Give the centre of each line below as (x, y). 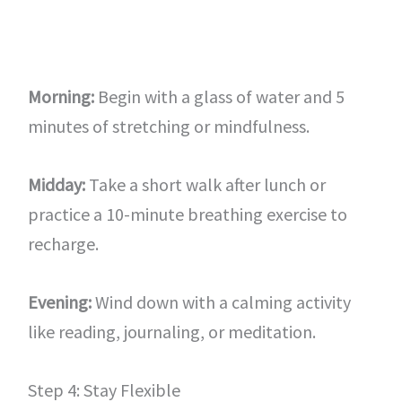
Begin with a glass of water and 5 (219, 96)
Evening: (59, 302)
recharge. (63, 244)
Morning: (61, 96)
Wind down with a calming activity (221, 302)
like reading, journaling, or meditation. (171, 332)
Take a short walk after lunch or (205, 184)
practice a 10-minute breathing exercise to (187, 214)
